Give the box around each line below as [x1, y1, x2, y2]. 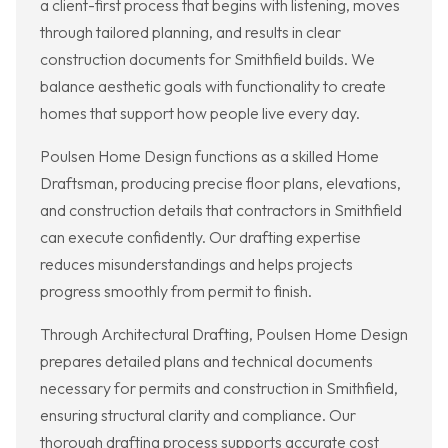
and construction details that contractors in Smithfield [40, 200, 402, 221]
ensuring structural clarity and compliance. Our [40, 405, 356, 426]
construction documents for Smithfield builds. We [40, 49, 375, 70]
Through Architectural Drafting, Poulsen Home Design [40, 324, 408, 345]
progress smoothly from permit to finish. [40, 281, 312, 302]
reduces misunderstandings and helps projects [40, 254, 353, 275]
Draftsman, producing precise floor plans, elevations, [40, 173, 401, 194]
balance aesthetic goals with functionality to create [40, 76, 386, 97]
